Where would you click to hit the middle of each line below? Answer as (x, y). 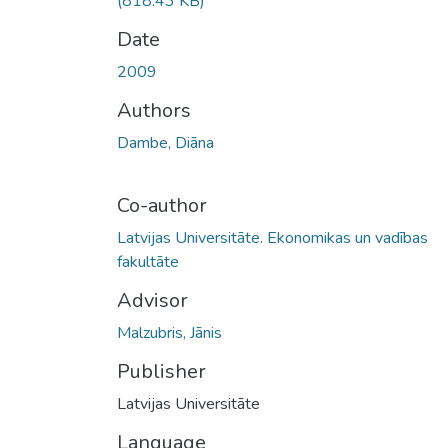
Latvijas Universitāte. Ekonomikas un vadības (272, 237)
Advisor (152, 300)
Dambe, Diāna (165, 142)
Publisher (161, 371)
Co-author (162, 205)
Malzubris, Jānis (169, 332)
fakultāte (148, 261)
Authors (154, 110)
